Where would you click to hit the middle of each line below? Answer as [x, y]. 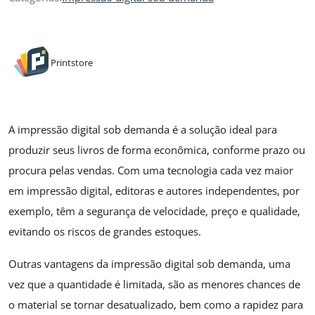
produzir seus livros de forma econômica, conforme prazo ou [157, 150]
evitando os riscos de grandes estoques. [105, 232]
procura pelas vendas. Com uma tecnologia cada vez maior [151, 171]
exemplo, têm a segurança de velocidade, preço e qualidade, [154, 211]
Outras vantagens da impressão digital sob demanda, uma [149, 263]
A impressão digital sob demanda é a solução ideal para [143, 130]
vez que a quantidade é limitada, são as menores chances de [154, 284]
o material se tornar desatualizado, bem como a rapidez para [156, 304]
